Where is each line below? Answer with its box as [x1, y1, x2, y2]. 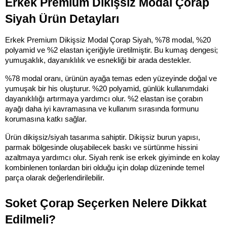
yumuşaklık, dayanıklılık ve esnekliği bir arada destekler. [5, 56, 191, 64]
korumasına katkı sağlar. [5, 115, 87, 123]
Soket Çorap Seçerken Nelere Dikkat [5, 196, 207, 210]
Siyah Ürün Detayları [5, 12, 119, 25]
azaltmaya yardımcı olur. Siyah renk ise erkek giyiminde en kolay [5, 153, 220, 162]
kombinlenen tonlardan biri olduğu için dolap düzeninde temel [5, 163, 204, 172]
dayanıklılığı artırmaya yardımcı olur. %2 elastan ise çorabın [5, 94, 203, 103]
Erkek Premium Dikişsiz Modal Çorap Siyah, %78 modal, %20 [5, 35, 211, 44]
